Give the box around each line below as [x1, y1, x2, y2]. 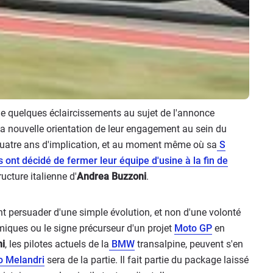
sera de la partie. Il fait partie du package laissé [44, 254, 249, 266]
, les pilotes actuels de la [5, 238, 109, 250]
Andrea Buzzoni [77, 171, 146, 183]
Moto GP [174, 222, 212, 235]
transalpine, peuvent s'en [135, 238, 243, 250]
